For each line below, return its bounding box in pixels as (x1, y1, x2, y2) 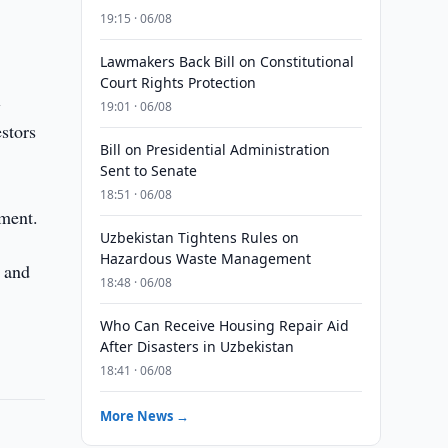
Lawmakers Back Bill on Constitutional (99, 52, 354, 71)
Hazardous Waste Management (99, 249, 311, 268)
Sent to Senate (99, 161, 197, 180)
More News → (99, 407, 189, 425)
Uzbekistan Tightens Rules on (99, 228, 299, 247)
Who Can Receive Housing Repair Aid (99, 316, 349, 335)
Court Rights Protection (99, 73, 256, 92)
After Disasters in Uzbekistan (99, 337, 294, 356)
